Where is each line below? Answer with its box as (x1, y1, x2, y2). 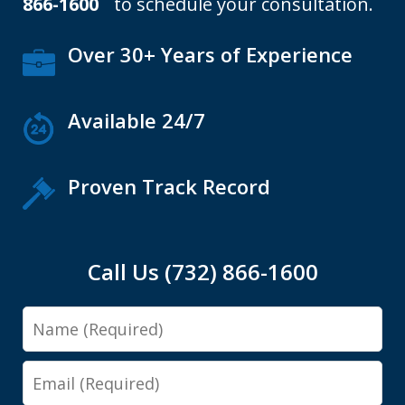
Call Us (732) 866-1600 (87, 257, 318, 287)
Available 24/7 (68, 107, 205, 135)
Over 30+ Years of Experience (68, 41, 353, 69)
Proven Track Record (68, 172, 270, 200)
